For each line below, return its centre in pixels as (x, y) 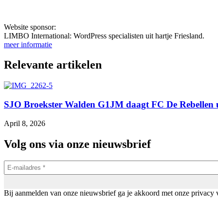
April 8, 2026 (25, 123)
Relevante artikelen (53, 65)
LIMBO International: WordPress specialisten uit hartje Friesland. (104, 36)
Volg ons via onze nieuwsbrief (77, 144)
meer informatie (28, 44)
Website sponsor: (30, 27)
